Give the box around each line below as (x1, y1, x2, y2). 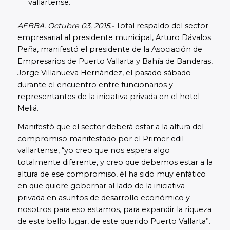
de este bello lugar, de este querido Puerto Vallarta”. (17, 216, 210, 226)
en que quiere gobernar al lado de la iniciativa (17, 181, 185, 190)
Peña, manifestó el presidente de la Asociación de (17, 45, 202, 54)
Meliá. (17, 104, 39, 113)
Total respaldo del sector (113, 21, 208, 31)
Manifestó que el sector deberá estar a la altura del (17, 122, 204, 131)
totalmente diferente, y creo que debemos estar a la (17, 157, 213, 167)
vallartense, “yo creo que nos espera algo (17, 145, 170, 155)
